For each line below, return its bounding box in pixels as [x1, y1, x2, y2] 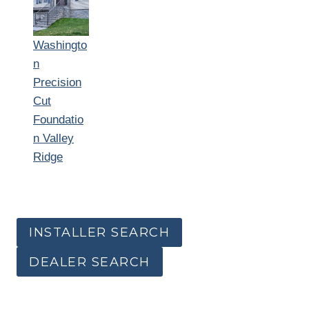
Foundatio [33, 112, 83, 126]
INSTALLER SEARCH [29, 225, 170, 241]
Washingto [33, 38, 87, 52]
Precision [33, 75, 81, 89]
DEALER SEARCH [29, 254, 150, 270]
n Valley [33, 131, 74, 145]
